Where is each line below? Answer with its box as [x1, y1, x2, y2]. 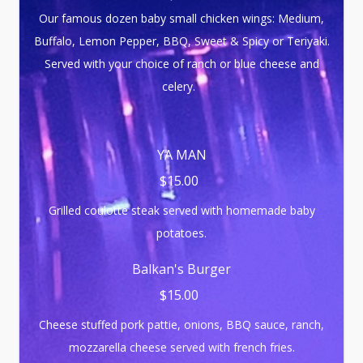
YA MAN [156, 146, 207, 164]
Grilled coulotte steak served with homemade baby [48, 203, 315, 218]
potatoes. [156, 225, 207, 241]
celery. [161, 79, 202, 94]
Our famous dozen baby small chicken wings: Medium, [39, 11, 324, 26]
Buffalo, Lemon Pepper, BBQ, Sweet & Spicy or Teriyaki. [33, 33, 330, 49]
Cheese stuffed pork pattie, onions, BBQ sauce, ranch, [39, 317, 324, 332]
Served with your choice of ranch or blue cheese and [44, 56, 319, 71]
